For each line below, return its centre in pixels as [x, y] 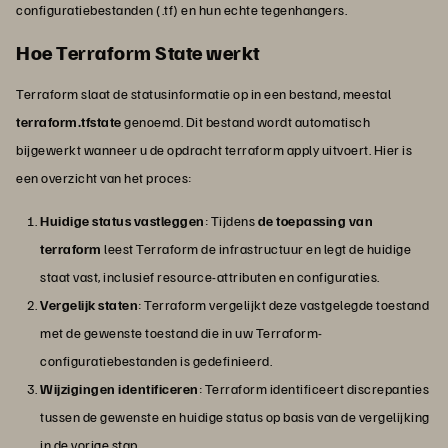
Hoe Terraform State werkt [138, 52]
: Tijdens [231, 221]
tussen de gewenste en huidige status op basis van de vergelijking [235, 417]
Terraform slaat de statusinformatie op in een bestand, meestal [203, 94]
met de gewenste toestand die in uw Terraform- [181, 333]
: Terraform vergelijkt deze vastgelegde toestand [283, 305]
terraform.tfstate [69, 122]
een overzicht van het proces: [104, 178]
